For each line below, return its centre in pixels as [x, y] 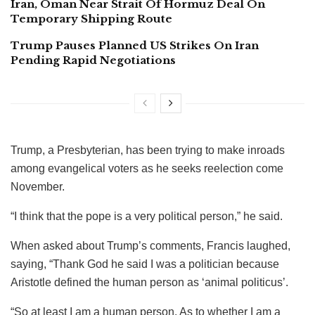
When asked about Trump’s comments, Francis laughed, [150, 246]
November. [38, 187]
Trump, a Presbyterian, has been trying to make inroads [148, 150]
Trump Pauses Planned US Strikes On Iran [135, 46]
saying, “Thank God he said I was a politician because [145, 264]
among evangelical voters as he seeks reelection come [147, 169]
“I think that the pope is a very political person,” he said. [147, 217]
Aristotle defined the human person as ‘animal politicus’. [149, 283]
